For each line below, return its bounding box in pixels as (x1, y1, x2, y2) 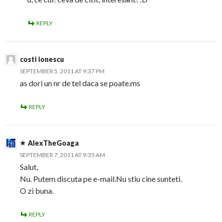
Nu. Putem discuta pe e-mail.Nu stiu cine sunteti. (20, 174, 182, 183)
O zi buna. (20, 186, 54, 195)
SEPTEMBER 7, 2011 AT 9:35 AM (20, 151, 105, 159)
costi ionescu (20, 55, 64, 63)
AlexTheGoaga (28, 139, 79, 147)
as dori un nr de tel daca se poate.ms (20, 78, 140, 88)
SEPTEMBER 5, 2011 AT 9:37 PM (20, 67, 105, 75)
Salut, (20, 162, 38, 171)
